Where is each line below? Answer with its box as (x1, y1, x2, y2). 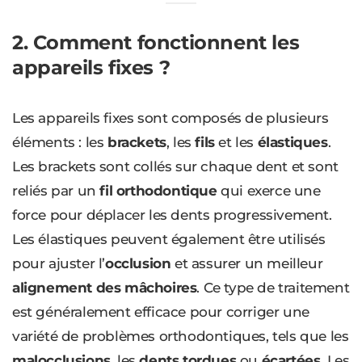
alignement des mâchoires (12, 279, 197, 296)
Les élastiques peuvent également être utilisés (12, 230, 326, 247)
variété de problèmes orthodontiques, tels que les (12, 327, 349, 344)
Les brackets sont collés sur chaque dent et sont (12, 158, 339, 175)
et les (214, 133, 258, 150)
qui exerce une (217, 182, 321, 199)
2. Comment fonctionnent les (12, 30, 300, 54)
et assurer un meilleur (170, 255, 323, 271)
